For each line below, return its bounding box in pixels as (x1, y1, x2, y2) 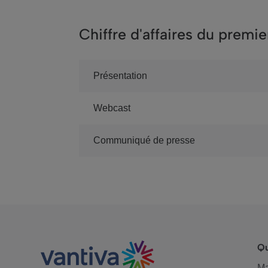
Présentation (93, 71, 147, 81)
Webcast (93, 103, 130, 113)
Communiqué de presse (93, 135, 195, 145)
